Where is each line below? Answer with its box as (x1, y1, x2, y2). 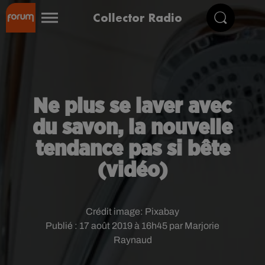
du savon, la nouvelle (33, 117, 232, 138)
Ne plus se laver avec (33, 96, 232, 117)
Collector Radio (93, 10, 182, 25)
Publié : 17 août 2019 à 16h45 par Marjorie (46, 221, 219, 231)
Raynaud (113, 235, 152, 245)
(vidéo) (98, 160, 167, 181)
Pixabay (145, 206, 179, 216)
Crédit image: (86, 206, 145, 216)
